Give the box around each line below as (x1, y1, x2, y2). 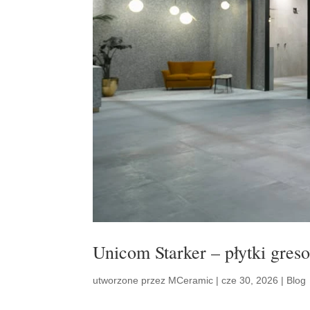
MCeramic (168, 275, 214, 286)
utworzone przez (93, 275, 169, 286)
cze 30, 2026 (221, 275, 279, 286)
